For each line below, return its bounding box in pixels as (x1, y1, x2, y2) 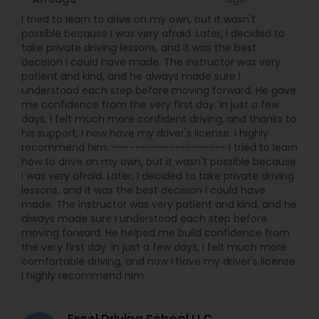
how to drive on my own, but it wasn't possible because (21, 155, 296, 169)
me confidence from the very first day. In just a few (21, 98, 279, 112)
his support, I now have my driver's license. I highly (21, 126, 268, 140)
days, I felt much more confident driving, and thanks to (21, 112, 296, 126)
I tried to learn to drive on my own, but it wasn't (21, 12, 256, 26)
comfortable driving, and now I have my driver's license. (21, 254, 298, 268)
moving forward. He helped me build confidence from (21, 226, 290, 240)
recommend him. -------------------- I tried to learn (21, 140, 298, 155)
